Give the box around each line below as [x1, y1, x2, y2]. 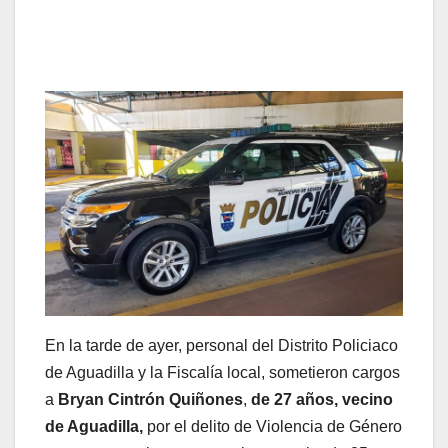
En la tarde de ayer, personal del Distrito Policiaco [45, 336, 398, 354]
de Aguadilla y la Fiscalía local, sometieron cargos [45, 363, 400, 381]
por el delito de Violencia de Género [143, 417, 402, 435]
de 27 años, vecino [251, 390, 393, 408]
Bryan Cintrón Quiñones [58, 390, 243, 408]
